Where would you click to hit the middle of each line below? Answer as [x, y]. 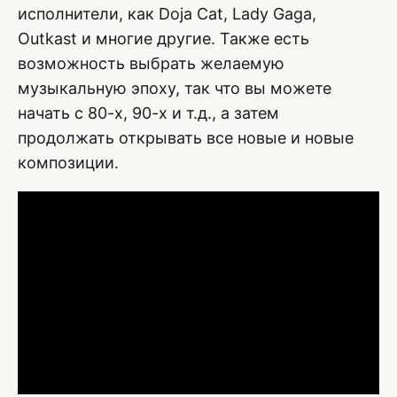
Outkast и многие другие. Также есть [163, 38]
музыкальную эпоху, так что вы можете [175, 88]
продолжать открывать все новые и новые [186, 137]
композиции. [68, 162]
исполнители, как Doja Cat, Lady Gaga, [167, 13]
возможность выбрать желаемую [151, 63]
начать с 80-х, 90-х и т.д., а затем [148, 113]
